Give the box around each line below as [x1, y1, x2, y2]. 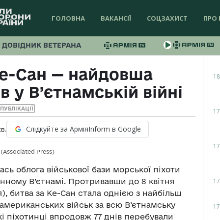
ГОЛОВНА [52, 14, 85, 23]
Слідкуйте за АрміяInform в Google [26, 124, 141, 134]
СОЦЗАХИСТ [147, 14, 188, 23]
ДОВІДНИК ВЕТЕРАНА [2, 41, 81, 49]
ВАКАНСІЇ [101, 14, 131, 23]
